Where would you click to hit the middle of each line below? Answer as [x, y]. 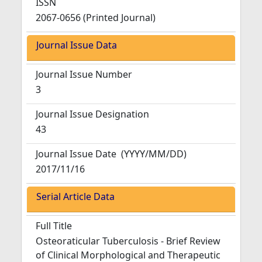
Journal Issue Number [84, 74]
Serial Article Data [75, 196]
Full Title [54, 226]
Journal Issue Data [77, 45]
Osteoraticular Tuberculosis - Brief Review [128, 241]
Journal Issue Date [76, 154]
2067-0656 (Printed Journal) [96, 18]
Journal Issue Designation [92, 114]
